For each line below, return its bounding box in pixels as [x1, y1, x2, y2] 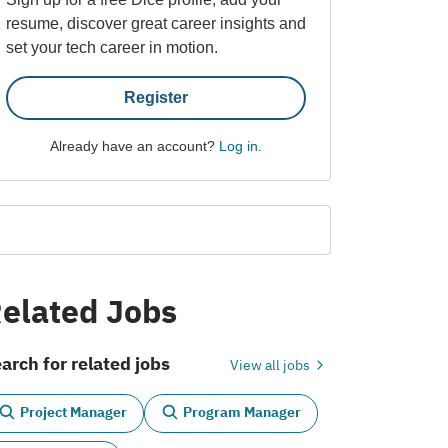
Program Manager [183, 403, 301, 422]
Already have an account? [49, 137, 219, 154]
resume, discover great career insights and [6, 14, 306, 32]
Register [123, 88, 188, 106]
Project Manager [20, 403, 127, 422]
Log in [218, 137, 258, 154]
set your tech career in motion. [6, 38, 218, 56]
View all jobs [229, 355, 313, 374]
